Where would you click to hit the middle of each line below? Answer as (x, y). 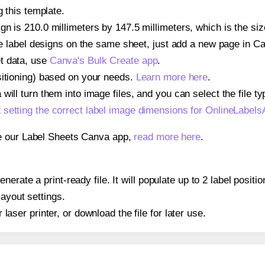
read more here (167, 137)
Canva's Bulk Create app (104, 60)
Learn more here (172, 77)
